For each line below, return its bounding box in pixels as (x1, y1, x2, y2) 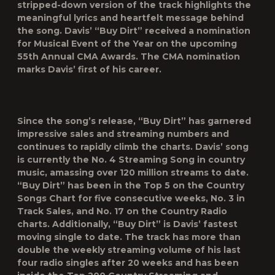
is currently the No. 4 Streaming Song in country (17, 154, 245, 165)
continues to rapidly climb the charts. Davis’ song (17, 141, 249, 152)
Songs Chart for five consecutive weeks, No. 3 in (17, 193, 245, 204)
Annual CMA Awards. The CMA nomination (39, 51, 240, 62)
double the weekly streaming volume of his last (17, 244, 241, 255)
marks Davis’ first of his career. (17, 64, 161, 75)
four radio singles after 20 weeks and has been (17, 257, 239, 268)
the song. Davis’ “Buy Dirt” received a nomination (17, 25, 250, 36)
